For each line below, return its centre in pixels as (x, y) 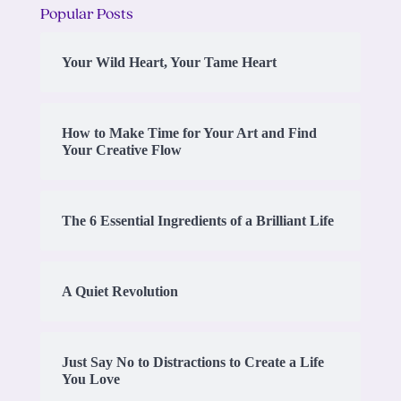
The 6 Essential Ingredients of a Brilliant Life (197, 220)
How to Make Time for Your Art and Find (189, 132)
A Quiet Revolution (119, 291)
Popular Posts (86, 14)
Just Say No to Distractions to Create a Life (192, 362)
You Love (90, 379)
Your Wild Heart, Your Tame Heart (169, 62)
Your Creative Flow (121, 149)
